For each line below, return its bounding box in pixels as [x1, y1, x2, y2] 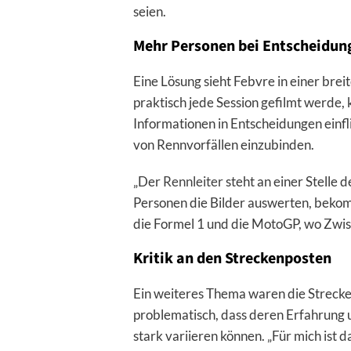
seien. [132, 3, 166, 20]
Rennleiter [162, 173, 223, 190]
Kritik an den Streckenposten [132, 248, 331, 270]
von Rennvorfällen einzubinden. [132, 136, 314, 154]
